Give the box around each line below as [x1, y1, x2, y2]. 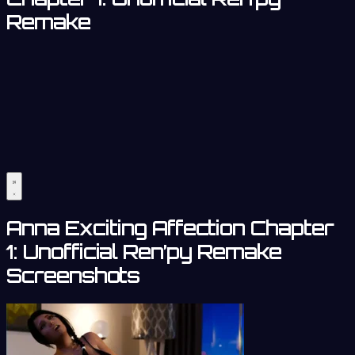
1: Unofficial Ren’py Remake [6, 239, 281, 264]
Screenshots [6, 263, 139, 288]
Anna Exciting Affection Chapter [6, 216, 334, 240]
